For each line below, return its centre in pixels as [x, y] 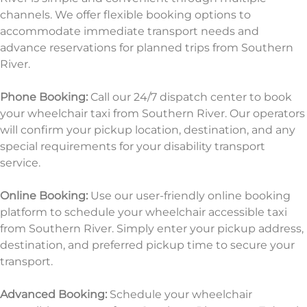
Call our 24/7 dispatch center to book [190, 97]
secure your [262, 245]
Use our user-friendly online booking [189, 195]
